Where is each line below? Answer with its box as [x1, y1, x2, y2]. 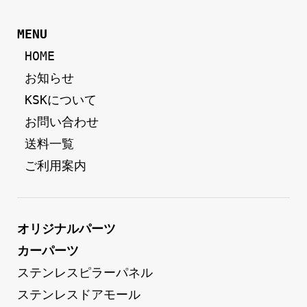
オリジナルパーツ [16, 221, 116, 236]
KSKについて [24, 93, 97, 108]
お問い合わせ [24, 114, 99, 130]
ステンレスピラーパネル [16, 265, 153, 280]
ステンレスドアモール [16, 287, 140, 302]
